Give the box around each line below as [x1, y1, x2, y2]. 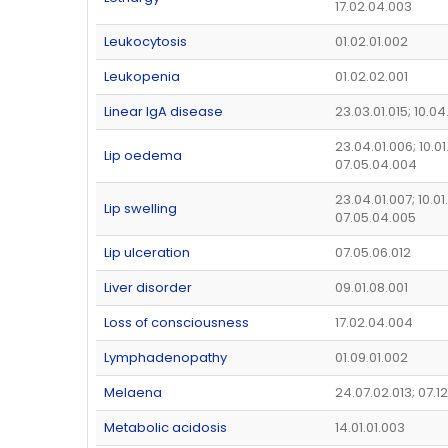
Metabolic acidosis [104, 418, 227, 438]
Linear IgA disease [104, 102, 223, 122]
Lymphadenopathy [104, 348, 227, 368]
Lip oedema [104, 146, 182, 166]
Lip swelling [104, 199, 177, 219]
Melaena [104, 383, 162, 403]
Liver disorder [104, 278, 192, 298]
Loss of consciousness [104, 313, 249, 333]
